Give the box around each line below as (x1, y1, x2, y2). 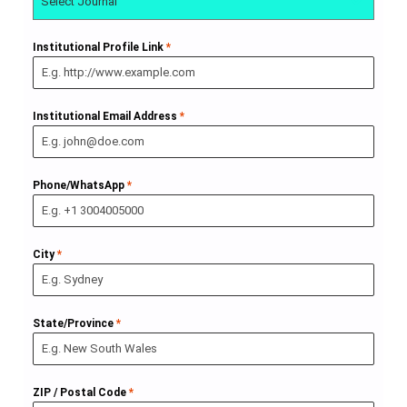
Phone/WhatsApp (33, 179, 127, 192)
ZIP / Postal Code (33, 386, 129, 399)
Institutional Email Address (33, 110, 180, 123)
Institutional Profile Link (33, 41, 166, 54)
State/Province (33, 317, 116, 330)
